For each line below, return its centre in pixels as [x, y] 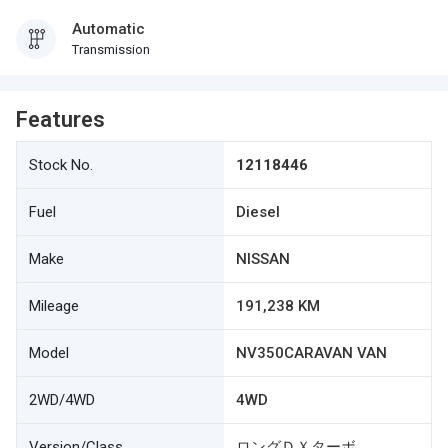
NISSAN [263, 259]
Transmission [111, 49]
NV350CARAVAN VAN [311, 353]
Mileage [54, 306]
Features [60, 119]
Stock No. [61, 165]
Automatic [108, 29]
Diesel [258, 212]
